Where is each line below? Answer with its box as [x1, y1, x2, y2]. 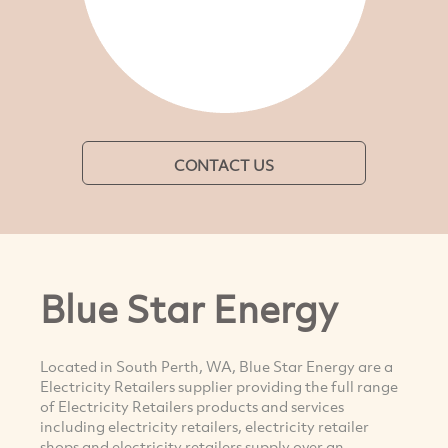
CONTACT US [174, 155, 274, 175]
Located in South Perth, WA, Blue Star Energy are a [40, 355, 393, 376]
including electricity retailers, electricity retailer [40, 415, 369, 436]
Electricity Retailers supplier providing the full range [40, 375, 398, 396]
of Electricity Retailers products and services [40, 395, 344, 416]
